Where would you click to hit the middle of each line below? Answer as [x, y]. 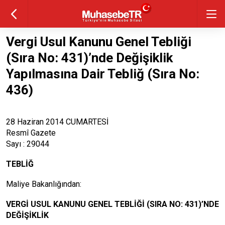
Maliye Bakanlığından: [44, 184]
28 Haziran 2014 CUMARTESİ [57, 122]
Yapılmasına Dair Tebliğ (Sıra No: [103, 74]
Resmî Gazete [31, 133]
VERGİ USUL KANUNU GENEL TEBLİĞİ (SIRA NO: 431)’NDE [113, 204]
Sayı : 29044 [28, 144]
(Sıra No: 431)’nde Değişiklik [89, 58]
